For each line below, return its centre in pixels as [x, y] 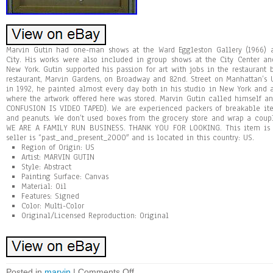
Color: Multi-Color [53, 206]
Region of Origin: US [58, 147]
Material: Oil [44, 186]
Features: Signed [50, 196]
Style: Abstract [46, 167]
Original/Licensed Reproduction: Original [95, 216]
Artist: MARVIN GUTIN [58, 157]
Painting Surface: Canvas [65, 177]
